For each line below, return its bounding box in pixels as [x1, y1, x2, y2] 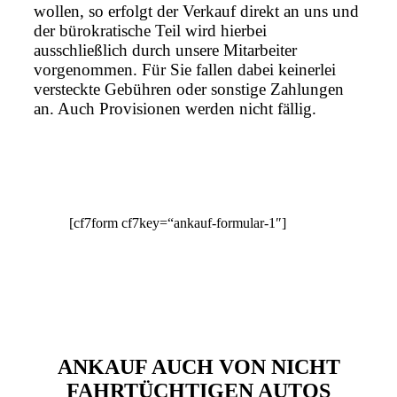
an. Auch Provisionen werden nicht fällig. [34, 99, 316, 119]
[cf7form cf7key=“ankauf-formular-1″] [69, 215, 286, 231]
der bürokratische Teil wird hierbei [34, 21, 267, 41]
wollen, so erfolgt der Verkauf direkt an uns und [34, 2, 359, 21]
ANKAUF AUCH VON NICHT [57, 355, 340, 379]
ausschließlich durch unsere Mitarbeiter [34, 41, 297, 60]
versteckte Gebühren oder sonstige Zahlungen [34, 80, 344, 99]
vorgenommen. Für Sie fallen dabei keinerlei [34, 60, 336, 80]
